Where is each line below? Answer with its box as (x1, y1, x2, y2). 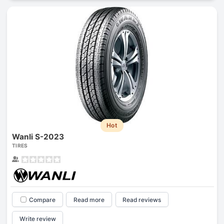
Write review (19, 215, 56, 223)
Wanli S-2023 (11, 131, 64, 141)
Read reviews (122, 195, 161, 203)
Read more (73, 195, 105, 203)
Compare (28, 195, 55, 203)
